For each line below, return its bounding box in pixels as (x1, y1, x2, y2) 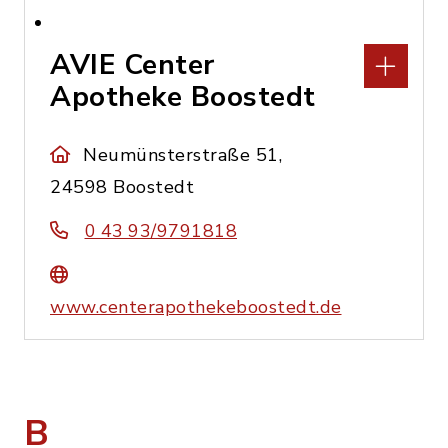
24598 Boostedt (50, 175, 194, 199)
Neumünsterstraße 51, (83, 143, 283, 167)
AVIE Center (50, 46, 215, 84)
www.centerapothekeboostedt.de (50, 295, 342, 319)
